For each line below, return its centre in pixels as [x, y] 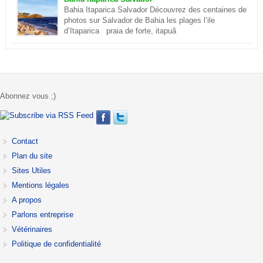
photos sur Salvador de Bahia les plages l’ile [139, 20]
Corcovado [34, 18]
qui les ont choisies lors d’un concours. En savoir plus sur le [119, 8]
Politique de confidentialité [56, 244]
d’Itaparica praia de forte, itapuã [120, 31]
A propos [27, 200]
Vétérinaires [32, 230]
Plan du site [32, 156]
